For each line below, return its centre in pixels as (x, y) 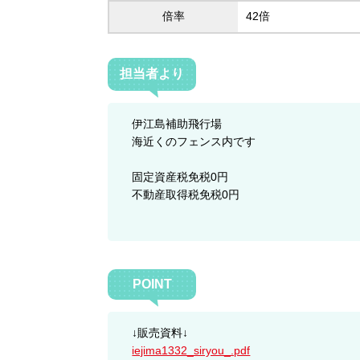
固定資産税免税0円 (180, 177)
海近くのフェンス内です (194, 141)
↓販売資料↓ (160, 333)
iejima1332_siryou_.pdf (191, 350)
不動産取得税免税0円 (186, 194)
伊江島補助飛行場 (177, 124)
